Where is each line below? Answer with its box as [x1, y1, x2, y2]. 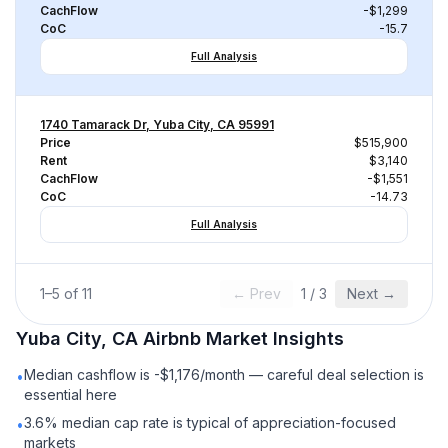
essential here [24, 386, 117, 403]
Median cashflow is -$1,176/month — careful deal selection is [24, 366, 424, 383]
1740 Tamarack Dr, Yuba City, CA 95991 [40, 117, 274, 132]
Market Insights [201, 328, 344, 349]
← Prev [232, 285, 281, 302]
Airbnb [143, 328, 201, 349]
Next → [347, 285, 396, 302]
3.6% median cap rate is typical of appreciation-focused [24, 414, 396, 431]
